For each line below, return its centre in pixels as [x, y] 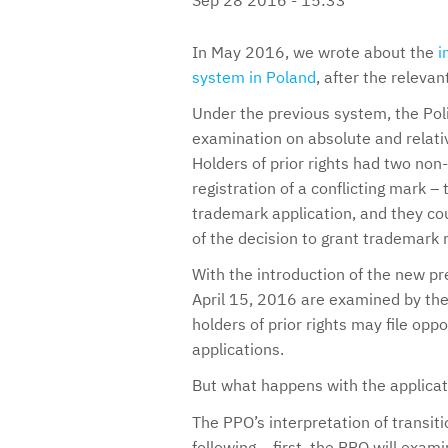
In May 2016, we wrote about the [315, 51]
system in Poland [254, 76]
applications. [238, 349]
